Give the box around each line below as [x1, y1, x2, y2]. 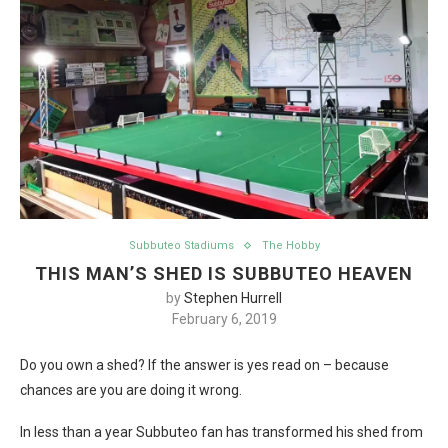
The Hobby [261, 239, 320, 252]
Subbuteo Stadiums [128, 239, 234, 252]
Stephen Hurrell [184, 290, 282, 306]
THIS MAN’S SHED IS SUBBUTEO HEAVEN [35, 263, 413, 284]
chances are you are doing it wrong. [20, 382, 242, 398]
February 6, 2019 [171, 311, 277, 327]
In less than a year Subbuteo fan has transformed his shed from [20, 424, 423, 440]
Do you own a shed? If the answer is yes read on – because [20, 357, 389, 373]
